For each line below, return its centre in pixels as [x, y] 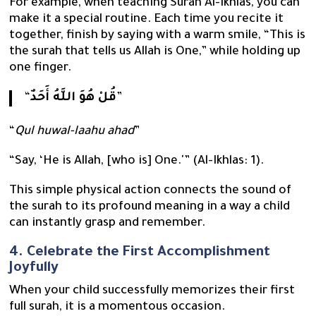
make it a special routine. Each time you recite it [147, 20]
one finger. [41, 69]
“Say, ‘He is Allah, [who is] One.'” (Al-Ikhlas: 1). [138, 162]
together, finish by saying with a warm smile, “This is [158, 37]
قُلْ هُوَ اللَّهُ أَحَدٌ [73, 99]
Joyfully [34, 268]
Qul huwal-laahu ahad [75, 132]
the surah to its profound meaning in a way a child [150, 207]
